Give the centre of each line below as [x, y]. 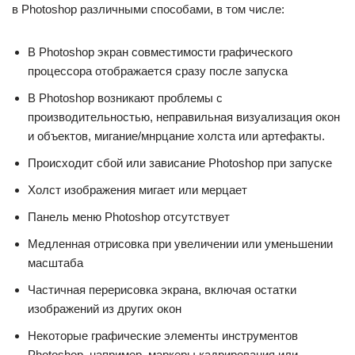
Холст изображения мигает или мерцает [137, 190]
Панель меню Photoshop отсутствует [129, 217]
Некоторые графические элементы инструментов [163, 336]
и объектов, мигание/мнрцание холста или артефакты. [176, 136]
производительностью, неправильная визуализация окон [184, 117]
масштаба [55, 263]
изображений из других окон [105, 309]
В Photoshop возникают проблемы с [125, 98]
